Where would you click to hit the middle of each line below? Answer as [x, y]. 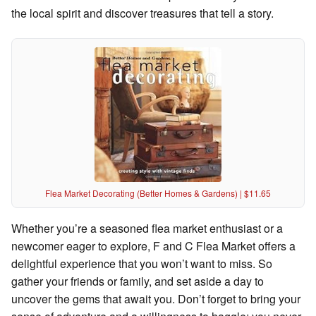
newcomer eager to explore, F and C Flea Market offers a [153, 245]
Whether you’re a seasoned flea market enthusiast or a [147, 228]
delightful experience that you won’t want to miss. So [142, 263]
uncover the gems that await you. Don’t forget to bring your [156, 298]
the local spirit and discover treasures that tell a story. [142, 13]
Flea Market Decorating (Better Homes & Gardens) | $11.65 [158, 193]
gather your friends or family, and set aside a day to [138, 281]
